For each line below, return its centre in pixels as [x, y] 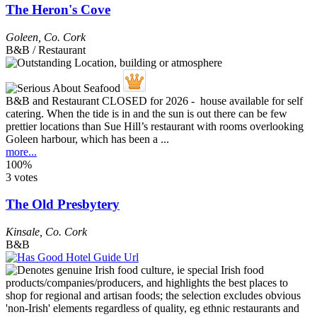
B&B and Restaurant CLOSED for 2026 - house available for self [154, 100]
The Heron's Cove [58, 9]
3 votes [22, 177]
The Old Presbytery [63, 204]
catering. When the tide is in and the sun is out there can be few [146, 113]
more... [21, 151]
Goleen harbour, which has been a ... [87, 139]
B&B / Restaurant [46, 50]
